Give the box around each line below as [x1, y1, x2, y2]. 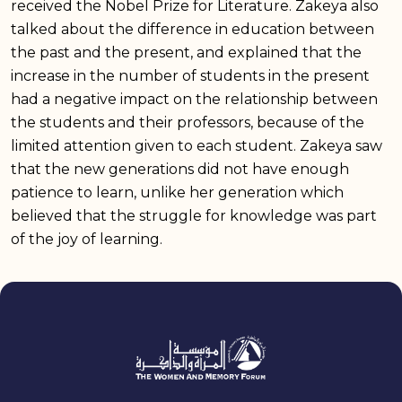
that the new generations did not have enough [11, 160, 349, 178]
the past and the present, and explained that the [11, 43, 362, 61]
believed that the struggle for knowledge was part [11, 206, 377, 224]
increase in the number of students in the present [11, 66, 370, 84]
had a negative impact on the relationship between [11, 90, 378, 108]
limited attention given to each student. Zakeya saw [11, 136, 382, 154]
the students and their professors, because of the [11, 113, 364, 131]
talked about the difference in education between [11, 20, 374, 38]
